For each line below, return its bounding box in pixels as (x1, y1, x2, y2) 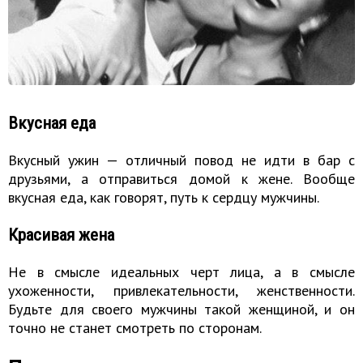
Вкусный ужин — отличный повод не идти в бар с (8, 151, 355, 170)
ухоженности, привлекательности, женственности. (8, 281, 355, 301)
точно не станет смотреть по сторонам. (8, 318, 262, 338)
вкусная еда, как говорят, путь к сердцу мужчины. (8, 188, 319, 207)
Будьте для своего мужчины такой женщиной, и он (8, 300, 355, 319)
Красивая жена (8, 224, 114, 246)
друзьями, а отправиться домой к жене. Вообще (8, 169, 355, 189)
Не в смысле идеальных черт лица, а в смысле (8, 263, 355, 282)
